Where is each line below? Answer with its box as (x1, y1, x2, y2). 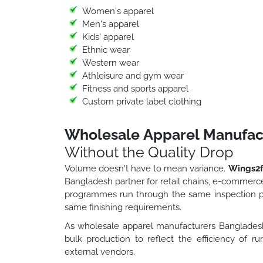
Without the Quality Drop (64, 143, 233, 161)
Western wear (82, 57, 139, 68)
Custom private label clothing (82, 96, 201, 107)
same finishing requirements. (64, 201, 181, 213)
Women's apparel (82, 5, 154, 16)
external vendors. (64, 246, 135, 257)
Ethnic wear (82, 44, 130, 55)
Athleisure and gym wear (82, 70, 184, 81)
